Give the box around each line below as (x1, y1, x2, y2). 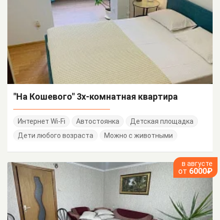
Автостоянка (76, 117, 119, 125)
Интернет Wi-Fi (18, 117, 65, 125)
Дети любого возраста (18, 131, 93, 139)
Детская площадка (130, 117, 193, 125)
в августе (182, 159, 213, 167)
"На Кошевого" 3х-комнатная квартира (13, 91, 178, 102)
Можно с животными (104, 131, 173, 139)
